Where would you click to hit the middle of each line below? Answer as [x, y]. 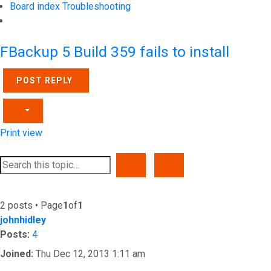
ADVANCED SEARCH [214, 165]
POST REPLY [44, 80]
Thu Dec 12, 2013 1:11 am [89, 254]
